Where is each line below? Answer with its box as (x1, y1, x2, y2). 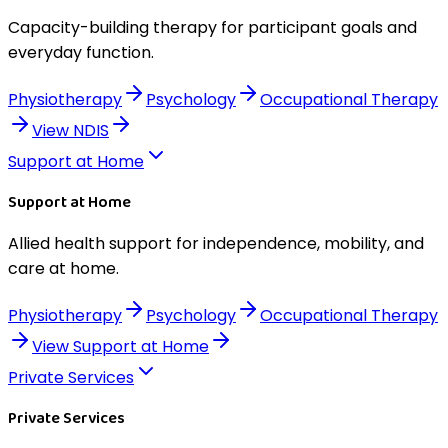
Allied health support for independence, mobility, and (8, 232, 424, 255)
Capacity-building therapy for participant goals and (8, 16, 417, 39)
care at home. (8, 257, 119, 280)
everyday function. (8, 41, 154, 64)
